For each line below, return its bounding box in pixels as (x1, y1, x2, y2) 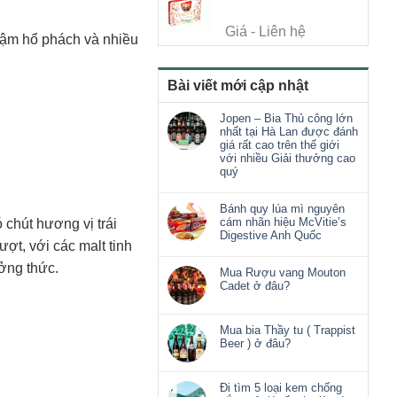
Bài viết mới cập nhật (167, 78, 308, 94)
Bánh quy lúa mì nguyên (220, 202, 345, 216)
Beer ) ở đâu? (220, 337, 291, 351)
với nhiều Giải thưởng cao (220, 152, 355, 166)
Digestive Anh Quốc (220, 229, 322, 243)
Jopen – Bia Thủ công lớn (220, 112, 353, 126)
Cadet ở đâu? (220, 279, 290, 293)
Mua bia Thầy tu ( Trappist (220, 323, 355, 338)
